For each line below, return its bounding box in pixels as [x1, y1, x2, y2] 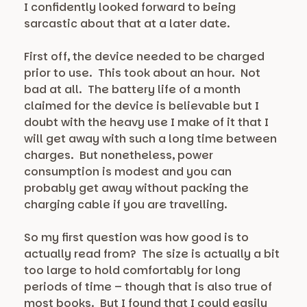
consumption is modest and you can [24, 164, 232, 180]
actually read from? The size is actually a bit [24, 246, 280, 262]
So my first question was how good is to [24, 230, 249, 246]
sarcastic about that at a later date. [24, 16, 230, 32]
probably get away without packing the [24, 180, 249, 197]
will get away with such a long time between [24, 131, 277, 147]
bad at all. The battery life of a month [24, 82, 241, 98]
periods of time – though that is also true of [24, 279, 272, 295]
